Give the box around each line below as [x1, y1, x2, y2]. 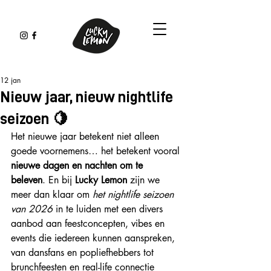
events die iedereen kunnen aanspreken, [11, 232, 178, 244]
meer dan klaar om [11, 188, 93, 201]
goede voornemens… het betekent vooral [11, 145, 183, 157]
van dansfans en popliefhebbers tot [11, 246, 157, 259]
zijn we [127, 174, 163, 186]
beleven [11, 174, 42, 186]
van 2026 [11, 203, 53, 215]
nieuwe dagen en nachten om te [11, 159, 146, 172]
